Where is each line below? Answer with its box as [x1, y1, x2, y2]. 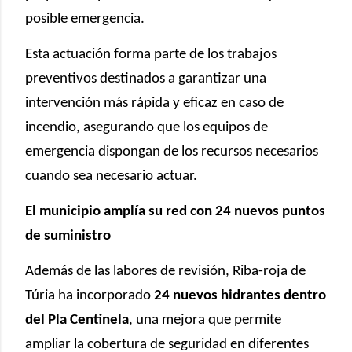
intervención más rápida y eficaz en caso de [25, 95, 284, 111]
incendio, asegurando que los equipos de [25, 119, 268, 135]
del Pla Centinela [25, 312, 129, 328]
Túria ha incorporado [25, 288, 154, 303]
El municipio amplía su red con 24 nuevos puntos [25, 203, 325, 219]
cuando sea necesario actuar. [25, 168, 197, 184]
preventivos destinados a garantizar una [25, 71, 266, 86]
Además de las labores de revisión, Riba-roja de [25, 263, 306, 279]
